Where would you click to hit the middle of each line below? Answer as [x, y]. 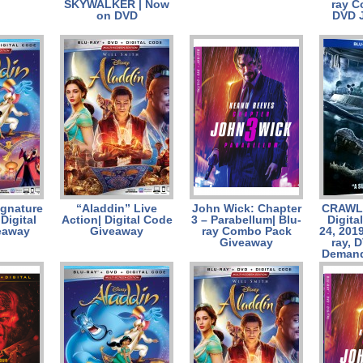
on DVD [117, 15]
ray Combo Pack [246, 231]
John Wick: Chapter [246, 208]
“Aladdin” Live [117, 208]
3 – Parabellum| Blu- [246, 220]
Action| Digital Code [117, 220]
